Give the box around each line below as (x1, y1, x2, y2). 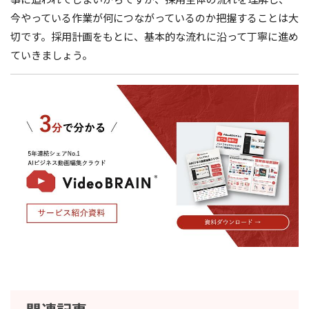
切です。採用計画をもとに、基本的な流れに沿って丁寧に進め (10, 29, 299, 44)
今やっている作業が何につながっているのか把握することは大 (10, 10, 299, 26)
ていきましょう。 (10, 48, 92, 63)
